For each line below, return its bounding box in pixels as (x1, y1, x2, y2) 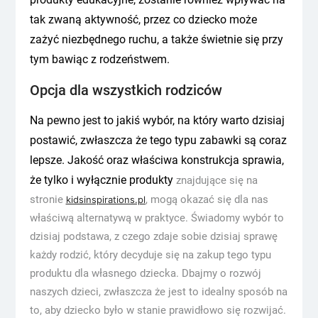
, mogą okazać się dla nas (145, 193, 268, 206)
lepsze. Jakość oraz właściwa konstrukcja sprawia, (29, 153, 284, 167)
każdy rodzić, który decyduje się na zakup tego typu (29, 248, 271, 261)
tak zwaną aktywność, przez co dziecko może (29, 13, 257, 26)
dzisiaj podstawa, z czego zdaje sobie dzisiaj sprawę (29, 230, 278, 243)
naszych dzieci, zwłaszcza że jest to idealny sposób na (29, 285, 287, 298)
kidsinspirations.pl (65, 194, 146, 205)
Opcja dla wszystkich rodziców (29, 82, 222, 99)
